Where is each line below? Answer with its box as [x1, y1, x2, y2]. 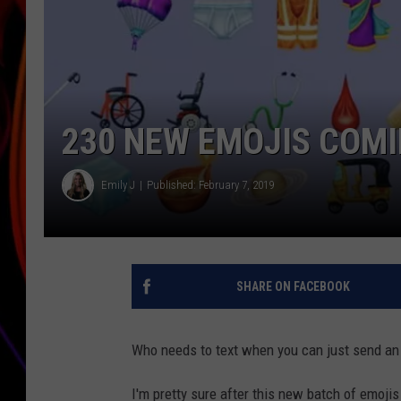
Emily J [101, 178, 135, 192]
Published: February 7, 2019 [147, 178, 274, 192]
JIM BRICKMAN [305, 29, 386, 43]
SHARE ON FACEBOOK [235, 278, 350, 294]
